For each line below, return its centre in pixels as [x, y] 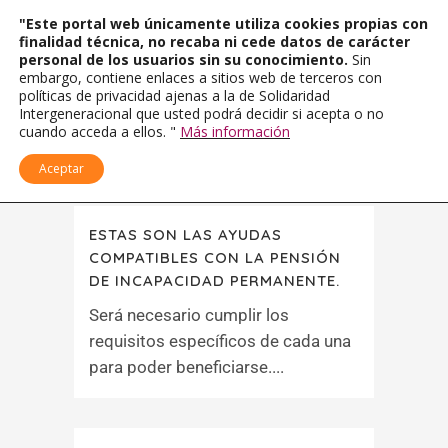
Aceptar [61, 168]
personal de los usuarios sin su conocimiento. [185, 59]
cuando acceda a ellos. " [99, 131]
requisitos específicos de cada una [220, 341]
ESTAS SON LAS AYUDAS [185, 234]
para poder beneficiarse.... [186, 367]
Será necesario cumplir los [189, 315]
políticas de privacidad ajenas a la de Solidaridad [174, 95]
